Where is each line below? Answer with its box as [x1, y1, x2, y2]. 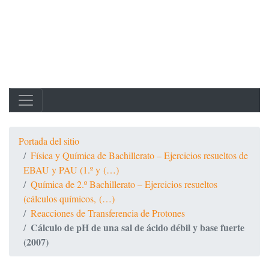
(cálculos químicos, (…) [23, 192, 115, 205]
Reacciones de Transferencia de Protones [31, 207, 185, 219]
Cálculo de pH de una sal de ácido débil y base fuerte [31, 220, 244, 234]
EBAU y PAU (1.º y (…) [23, 163, 119, 176]
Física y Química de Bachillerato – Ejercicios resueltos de [31, 149, 248, 162]
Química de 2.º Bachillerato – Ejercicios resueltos [31, 178, 217, 190]
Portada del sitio [19, 134, 79, 147]
